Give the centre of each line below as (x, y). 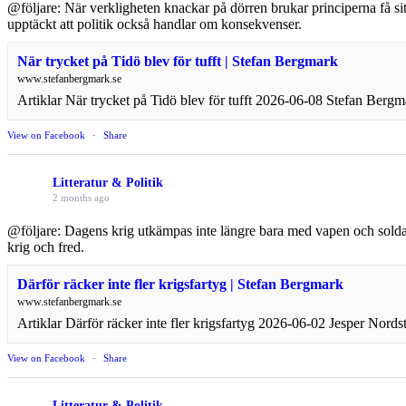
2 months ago (81, 197)
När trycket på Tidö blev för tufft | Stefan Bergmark (178, 61)
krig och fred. (46, 246)
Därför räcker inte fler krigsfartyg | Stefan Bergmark (180, 284)
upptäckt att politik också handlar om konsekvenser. (155, 24)
